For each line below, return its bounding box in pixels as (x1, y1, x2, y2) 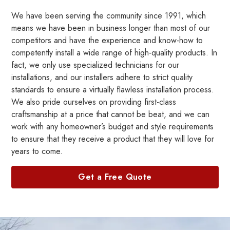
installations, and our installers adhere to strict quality (11, 71, 193, 83)
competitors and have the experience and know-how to (11, 34, 203, 46)
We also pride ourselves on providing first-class (11, 95, 177, 108)
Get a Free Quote (78, 170, 152, 183)
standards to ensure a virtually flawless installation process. (11, 83, 215, 95)
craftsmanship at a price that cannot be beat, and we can (11, 108, 210, 120)
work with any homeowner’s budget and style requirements (11, 120, 214, 132)
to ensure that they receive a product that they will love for (11, 132, 215, 145)
